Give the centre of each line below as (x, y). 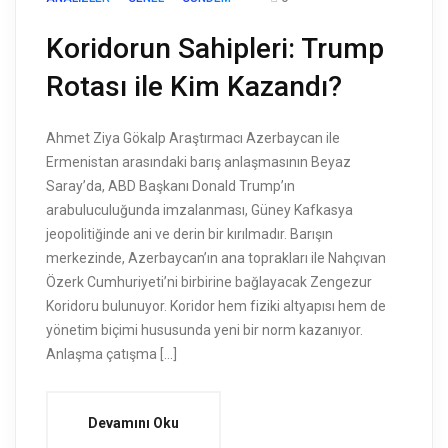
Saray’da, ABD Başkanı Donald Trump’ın (170, 186)
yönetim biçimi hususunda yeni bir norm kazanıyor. (204, 330)
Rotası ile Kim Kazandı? (194, 87)
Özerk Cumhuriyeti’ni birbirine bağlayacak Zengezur (209, 282)
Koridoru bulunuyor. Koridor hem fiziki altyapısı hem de (216, 306)
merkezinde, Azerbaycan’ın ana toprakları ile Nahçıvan (216, 258)
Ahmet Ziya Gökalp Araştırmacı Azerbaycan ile (193, 138)
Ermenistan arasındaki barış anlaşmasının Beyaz (198, 162)
